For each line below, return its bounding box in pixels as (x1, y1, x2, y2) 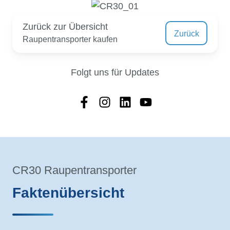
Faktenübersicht (12, 185, 124, 201)
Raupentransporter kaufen (23, 34, 118, 44)
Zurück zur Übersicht (23, 22, 108, 32)
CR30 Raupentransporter (12, 164, 137, 177)
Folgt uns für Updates (71, 67, 159, 78)
